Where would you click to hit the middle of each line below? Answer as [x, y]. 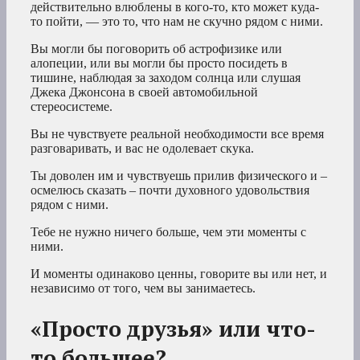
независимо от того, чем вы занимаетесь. [143, 288]
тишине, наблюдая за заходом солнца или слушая [166, 78]
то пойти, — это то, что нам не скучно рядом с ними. [177, 22]
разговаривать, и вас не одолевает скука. [142, 149]
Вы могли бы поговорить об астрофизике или [156, 49]
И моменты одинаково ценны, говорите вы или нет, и [179, 274]
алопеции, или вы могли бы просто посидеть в [159, 63]
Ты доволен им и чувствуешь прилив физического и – [179, 176]
